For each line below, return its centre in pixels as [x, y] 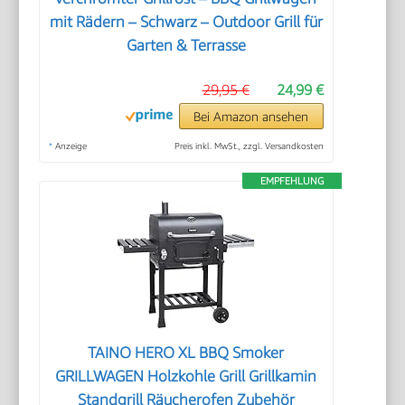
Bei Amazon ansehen [251, 116]
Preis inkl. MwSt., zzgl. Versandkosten [249, 145]
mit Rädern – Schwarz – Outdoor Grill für [186, 21]
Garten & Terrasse [186, 45]
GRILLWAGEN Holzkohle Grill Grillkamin [186, 376]
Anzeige [70, 145]
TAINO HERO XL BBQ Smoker [186, 352]
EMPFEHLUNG [292, 180]
